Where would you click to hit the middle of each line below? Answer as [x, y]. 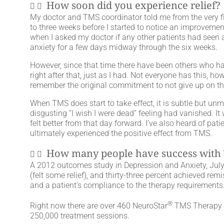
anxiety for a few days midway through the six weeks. [124, 47]
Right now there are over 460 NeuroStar [99, 206]
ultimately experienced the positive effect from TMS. [121, 133]
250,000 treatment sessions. [80, 216]
